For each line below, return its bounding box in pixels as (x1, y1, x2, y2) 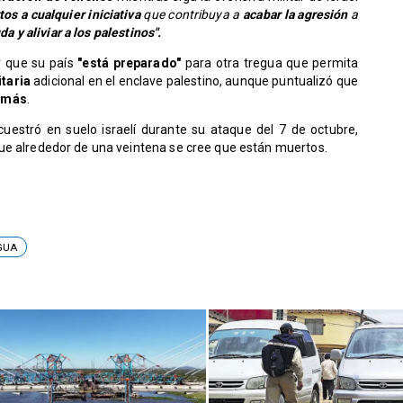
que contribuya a (143, 7, 240, 22)
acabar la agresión (239, 7, 352, 22)
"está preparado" (73, 56, 185, 71)
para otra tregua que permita (184, 56, 359, 71)
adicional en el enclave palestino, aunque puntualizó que (30, 74, 359, 89)
